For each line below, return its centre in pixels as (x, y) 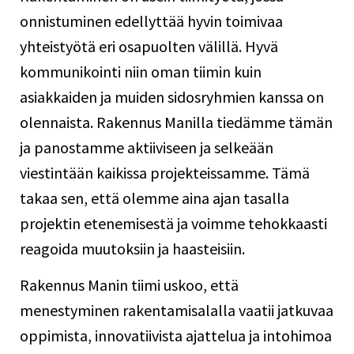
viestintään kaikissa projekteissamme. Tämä (165, 172)
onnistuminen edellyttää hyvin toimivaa (151, 21)
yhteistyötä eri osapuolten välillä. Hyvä (149, 46)
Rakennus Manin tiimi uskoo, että (129, 285)
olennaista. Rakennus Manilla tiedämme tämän (176, 122)
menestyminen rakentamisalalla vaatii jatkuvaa (177, 311)
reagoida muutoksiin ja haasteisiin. (132, 248)
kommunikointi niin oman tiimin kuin (141, 71)
